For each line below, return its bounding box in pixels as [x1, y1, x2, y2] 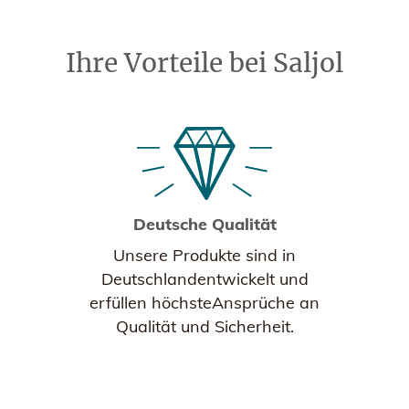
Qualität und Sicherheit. [115, 316, 294, 337]
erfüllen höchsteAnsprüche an [89, 292, 320, 313]
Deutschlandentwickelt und [100, 268, 309, 289]
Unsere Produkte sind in [113, 245, 296, 266]
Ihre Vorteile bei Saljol [66, 47, 343, 79]
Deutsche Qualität [132, 214, 277, 235]
